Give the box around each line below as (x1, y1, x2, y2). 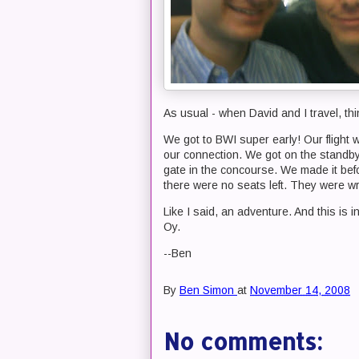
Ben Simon (179, 284, 234, 297)
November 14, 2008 (250, 284, 350, 297)
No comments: (163, 327, 323, 356)
